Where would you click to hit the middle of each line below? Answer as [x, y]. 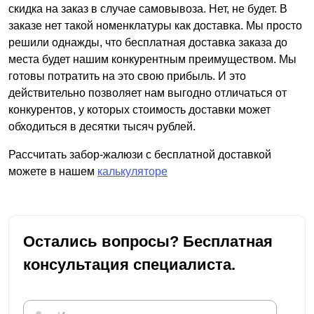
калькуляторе [132, 172]
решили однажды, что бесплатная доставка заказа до [148, 43]
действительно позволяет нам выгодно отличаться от [148, 93]
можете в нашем [53, 172]
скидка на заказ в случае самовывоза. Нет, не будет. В [148, 9]
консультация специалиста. [129, 265]
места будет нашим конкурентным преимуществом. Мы [152, 60]
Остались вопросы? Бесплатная [148, 242]
